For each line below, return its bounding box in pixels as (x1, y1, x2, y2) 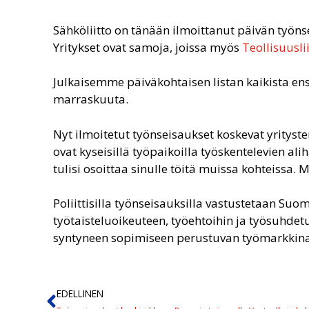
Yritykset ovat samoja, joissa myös (53, 39, 243, 55)
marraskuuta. (53, 91, 129, 108)
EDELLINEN (57, 286, 104, 300)
